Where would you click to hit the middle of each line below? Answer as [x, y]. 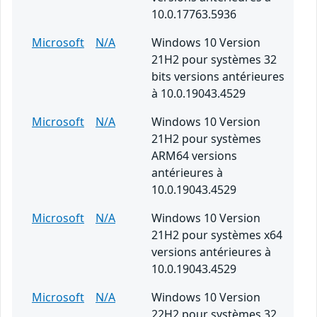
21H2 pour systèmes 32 [214, 60]
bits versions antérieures [218, 77]
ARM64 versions [194, 156]
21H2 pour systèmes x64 [217, 235]
